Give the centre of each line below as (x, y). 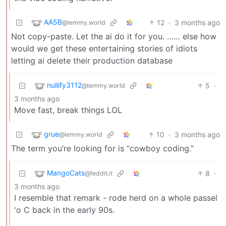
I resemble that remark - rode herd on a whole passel (116, 197)
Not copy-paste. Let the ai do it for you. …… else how (114, 36)
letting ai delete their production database (92, 60)
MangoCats (66, 173)
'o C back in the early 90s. (64, 210)
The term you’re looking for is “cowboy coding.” (102, 148)
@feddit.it (99, 174)
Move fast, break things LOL (68, 110)
